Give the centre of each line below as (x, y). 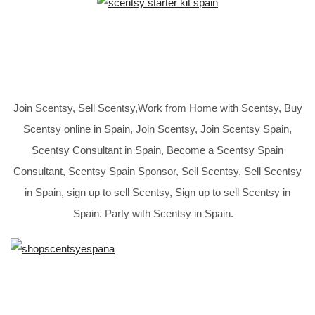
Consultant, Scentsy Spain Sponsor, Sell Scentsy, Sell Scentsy (157, 171)
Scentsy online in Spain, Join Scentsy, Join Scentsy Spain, (157, 129)
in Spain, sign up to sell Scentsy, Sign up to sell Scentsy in (157, 192)
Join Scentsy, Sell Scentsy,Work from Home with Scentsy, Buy (157, 108)
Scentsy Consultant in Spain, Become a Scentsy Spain (157, 150)
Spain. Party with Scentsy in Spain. (157, 213)
